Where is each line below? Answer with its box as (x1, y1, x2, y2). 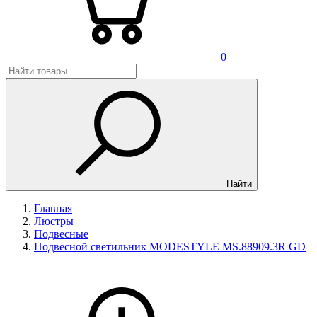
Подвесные (34, 228, 88, 240)
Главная (34, 202, 72, 214)
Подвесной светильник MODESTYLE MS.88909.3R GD (34, 241, 306, 253)
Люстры (34, 215, 74, 227)
